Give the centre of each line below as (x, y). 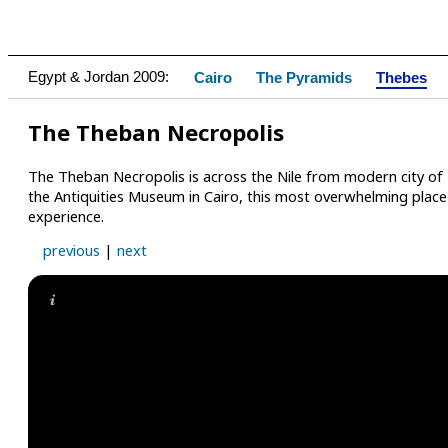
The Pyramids (304, 78)
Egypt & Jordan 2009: (98, 77)
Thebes (401, 78)
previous (71, 250)
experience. (66, 215)
